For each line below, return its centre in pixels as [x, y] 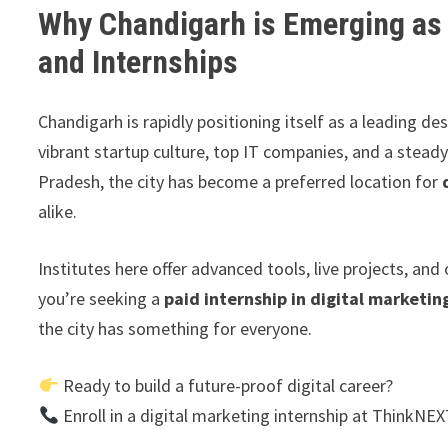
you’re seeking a [101, 299]
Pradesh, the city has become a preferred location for [240, 182]
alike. [58, 212]
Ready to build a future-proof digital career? [225, 386]
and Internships [138, 61]
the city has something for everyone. [175, 329]
